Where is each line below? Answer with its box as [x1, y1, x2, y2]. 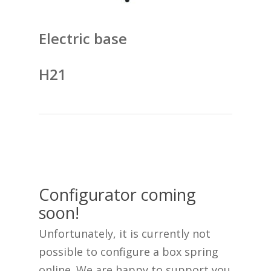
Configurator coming [39, 183, 196, 206]
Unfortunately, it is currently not [39, 226, 211, 241]
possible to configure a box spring [39, 244, 218, 260]
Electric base [39, 28, 128, 49]
